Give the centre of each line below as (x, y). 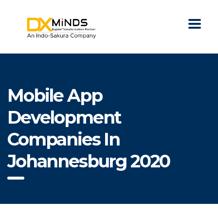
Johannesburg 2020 (89, 161)
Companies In (64, 139)
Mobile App (55, 96)
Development (64, 118)
